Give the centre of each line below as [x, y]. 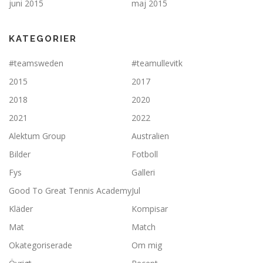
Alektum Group [37, 136]
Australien [150, 136]
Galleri [143, 173]
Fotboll [145, 154]
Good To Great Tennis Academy [70, 191]
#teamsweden [36, 63]
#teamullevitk [157, 63]
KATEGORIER [43, 39]
